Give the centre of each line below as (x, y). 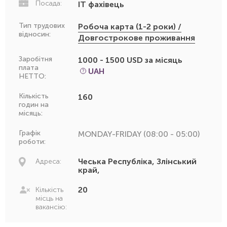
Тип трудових (42, 25)
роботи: (32, 141)
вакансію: (51, 207)
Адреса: (48, 161)
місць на (49, 198)
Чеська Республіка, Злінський (137, 161)
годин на (34, 104)
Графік (30, 133)
